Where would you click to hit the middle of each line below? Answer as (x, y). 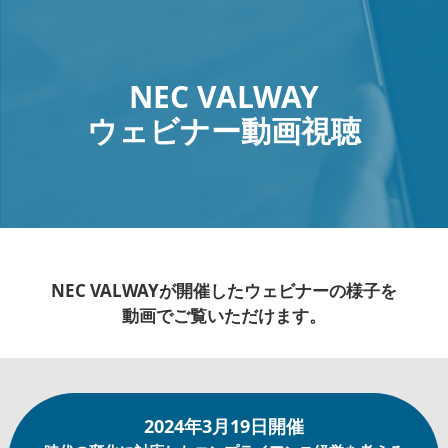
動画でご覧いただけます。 (224, 315)
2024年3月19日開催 (223, 426)
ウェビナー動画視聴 (224, 130)
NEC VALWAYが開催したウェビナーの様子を (224, 290)
